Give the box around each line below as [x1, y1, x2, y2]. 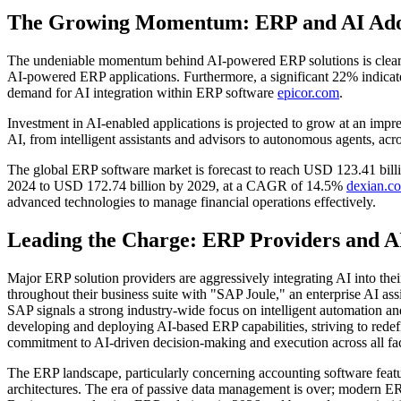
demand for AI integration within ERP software [7, 84, 277, 100]
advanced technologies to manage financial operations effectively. [7, 193, 376, 209]
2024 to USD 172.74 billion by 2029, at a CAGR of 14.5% [7, 177, 346, 193]
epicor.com [277, 84, 339, 100]
